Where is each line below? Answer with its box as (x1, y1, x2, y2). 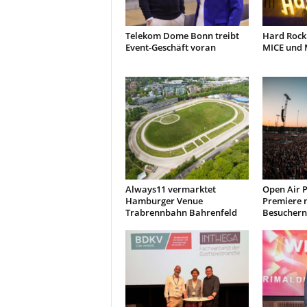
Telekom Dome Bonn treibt (125, 29, 239, 42)
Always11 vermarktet (125, 183, 216, 195)
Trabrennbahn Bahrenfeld (125, 206, 237, 219)
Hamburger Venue (125, 195, 203, 207)
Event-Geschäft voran (125, 41, 216, 53)
